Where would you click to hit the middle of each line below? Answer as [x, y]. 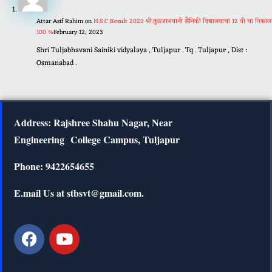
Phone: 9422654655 [54, 166]
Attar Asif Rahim [59, 22]
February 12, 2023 [78, 33]
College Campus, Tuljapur [125, 140]
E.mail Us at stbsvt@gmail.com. [79, 193]
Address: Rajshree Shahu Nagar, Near [93, 123]
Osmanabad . [56, 63]
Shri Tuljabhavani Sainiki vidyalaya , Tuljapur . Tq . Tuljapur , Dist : [141, 51]
